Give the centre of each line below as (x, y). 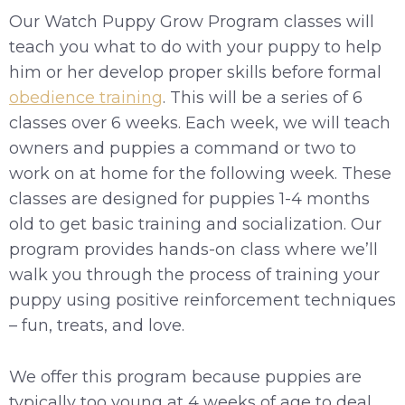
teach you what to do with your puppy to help (195, 47)
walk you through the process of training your (194, 275)
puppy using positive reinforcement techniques (202, 300)
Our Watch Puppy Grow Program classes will (192, 22)
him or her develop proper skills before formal (195, 72)
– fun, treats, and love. (99, 325)
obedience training (86, 98)
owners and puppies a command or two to (183, 148)
